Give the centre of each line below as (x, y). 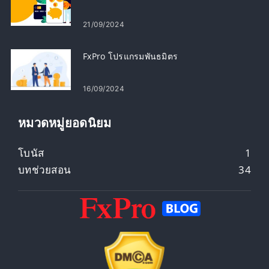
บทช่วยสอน (45, 169)
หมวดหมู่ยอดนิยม (65, 122)
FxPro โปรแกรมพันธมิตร (131, 56)
